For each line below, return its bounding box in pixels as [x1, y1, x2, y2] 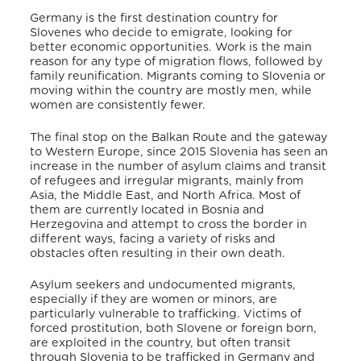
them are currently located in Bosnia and [30, 203, 265, 216]
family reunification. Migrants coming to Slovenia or [30, 70, 326, 83]
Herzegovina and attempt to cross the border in [30, 218, 308, 230]
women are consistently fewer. [30, 99, 206, 112]
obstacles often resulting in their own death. [30, 247, 286, 259]
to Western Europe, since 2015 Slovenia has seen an [30, 145, 329, 158]
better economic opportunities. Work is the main [30, 41, 313, 54]
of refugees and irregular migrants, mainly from [30, 174, 305, 187]
